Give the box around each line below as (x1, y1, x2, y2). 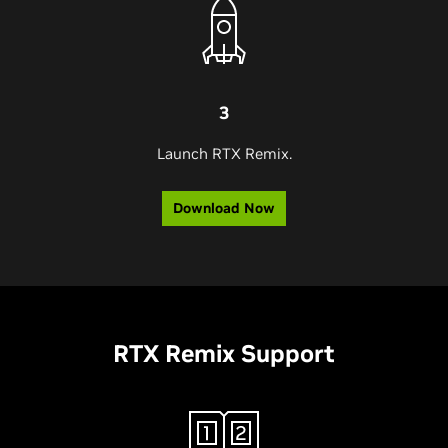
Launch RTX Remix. (156, 143, 292, 163)
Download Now (173, 198, 275, 217)
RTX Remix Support (113, 337, 335, 369)
